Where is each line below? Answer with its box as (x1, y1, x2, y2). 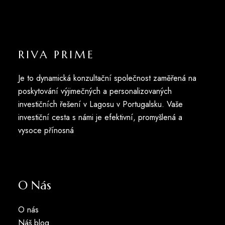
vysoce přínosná (18, 124, 74, 136)
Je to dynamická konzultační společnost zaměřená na (18, 72, 196, 84)
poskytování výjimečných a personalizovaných (18, 85, 172, 97)
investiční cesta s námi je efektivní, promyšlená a (18, 111, 182, 123)
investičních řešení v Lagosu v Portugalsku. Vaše (18, 98, 183, 110)
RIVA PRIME (18, 48, 95, 61)
